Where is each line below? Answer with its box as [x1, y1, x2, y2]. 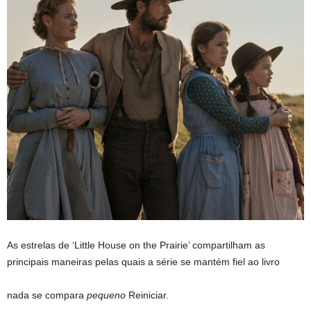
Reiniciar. [126, 289, 169, 301]
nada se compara [7, 289, 87, 301]
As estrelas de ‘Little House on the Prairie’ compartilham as [7, 239, 265, 251]
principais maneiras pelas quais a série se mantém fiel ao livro [7, 256, 280, 267]
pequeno [87, 289, 126, 301]
